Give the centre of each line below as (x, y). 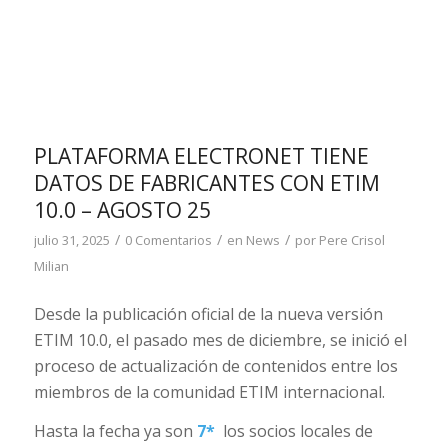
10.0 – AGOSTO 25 (122, 210)
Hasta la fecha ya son (115, 431)
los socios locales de (295, 431)
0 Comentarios (168, 240)
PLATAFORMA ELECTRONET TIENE (201, 156)
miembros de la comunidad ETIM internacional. (209, 391)
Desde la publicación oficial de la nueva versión (208, 313)
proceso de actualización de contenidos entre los (215, 365)
